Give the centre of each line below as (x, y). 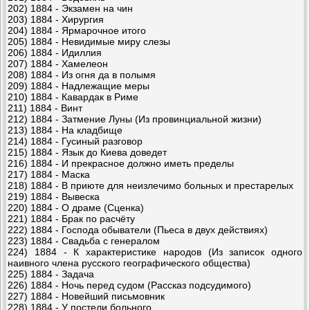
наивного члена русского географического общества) (129, 263)
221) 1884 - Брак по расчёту (71, 218)
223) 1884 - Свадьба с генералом (84, 240)
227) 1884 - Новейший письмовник (86, 296)
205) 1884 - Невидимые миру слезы (89, 41)
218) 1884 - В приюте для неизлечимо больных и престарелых (151, 185)
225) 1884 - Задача (51, 274)
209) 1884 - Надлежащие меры (79, 85)
